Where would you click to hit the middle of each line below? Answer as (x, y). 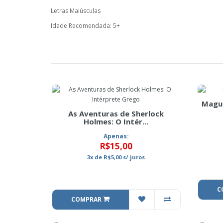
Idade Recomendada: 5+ (85, 26)
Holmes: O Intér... (116, 121)
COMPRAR (87, 199)
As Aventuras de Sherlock (116, 113)
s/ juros (133, 157)
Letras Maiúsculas (76, 11)
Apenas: (116, 136)
